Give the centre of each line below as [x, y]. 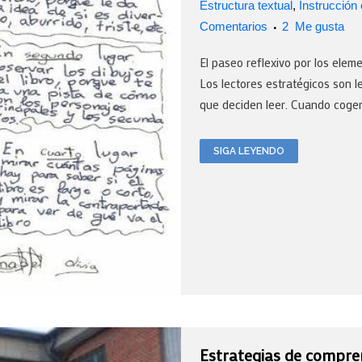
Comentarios [234, 27]
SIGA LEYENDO [249, 152]
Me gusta [318, 27]
